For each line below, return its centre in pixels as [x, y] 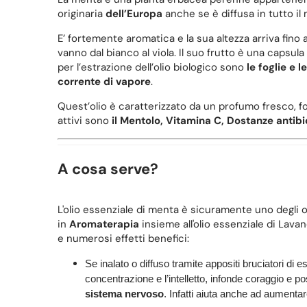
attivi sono [84, 120]
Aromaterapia [105, 224]
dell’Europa [135, 13]
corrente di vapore [104, 81]
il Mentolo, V [142, 120]
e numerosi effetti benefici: [123, 239]
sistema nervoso [124, 294]
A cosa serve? [108, 169]
